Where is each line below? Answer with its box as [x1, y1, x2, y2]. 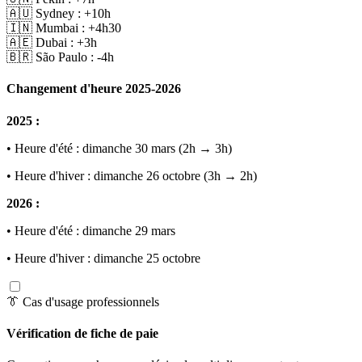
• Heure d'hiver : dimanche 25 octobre [6, 250, 200, 265]
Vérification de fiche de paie [6, 326, 158, 340]
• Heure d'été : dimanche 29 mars [6, 223, 175, 238]
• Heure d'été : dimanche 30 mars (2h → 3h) [6, 141, 232, 155]
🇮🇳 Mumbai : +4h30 [6, 21, 121, 35]
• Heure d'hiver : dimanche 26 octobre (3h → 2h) [6, 168, 257, 183]
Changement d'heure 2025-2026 [6, 82, 181, 96]
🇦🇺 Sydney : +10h [6, 6, 111, 20]
